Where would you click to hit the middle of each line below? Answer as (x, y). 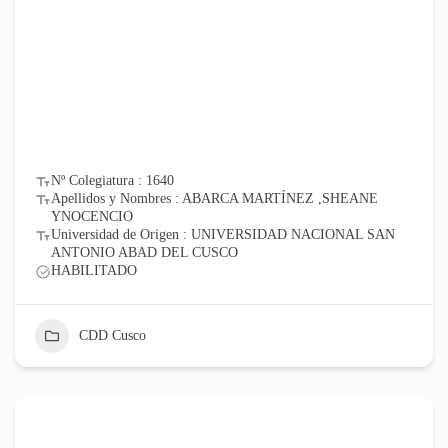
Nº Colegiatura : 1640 (112, 180)
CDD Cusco (112, 335)
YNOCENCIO (91, 216)
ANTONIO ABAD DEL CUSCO (144, 252)
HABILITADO (93, 270)
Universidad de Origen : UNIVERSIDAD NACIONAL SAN (222, 234)
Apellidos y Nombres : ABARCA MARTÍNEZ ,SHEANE (214, 198)
